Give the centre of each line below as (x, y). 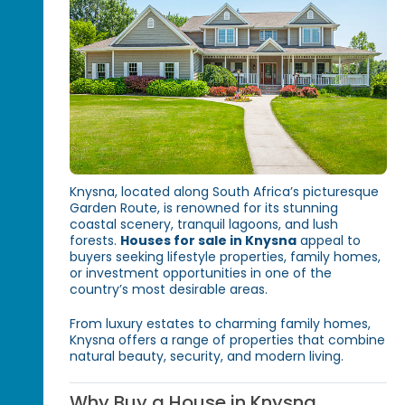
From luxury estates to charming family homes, (221, 323)
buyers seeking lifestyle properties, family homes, (226, 256)
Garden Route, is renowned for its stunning (204, 207)
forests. (95, 240)
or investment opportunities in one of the (201, 273)
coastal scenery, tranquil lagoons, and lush (204, 224)
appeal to (329, 240)
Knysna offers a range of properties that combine (228, 339)
